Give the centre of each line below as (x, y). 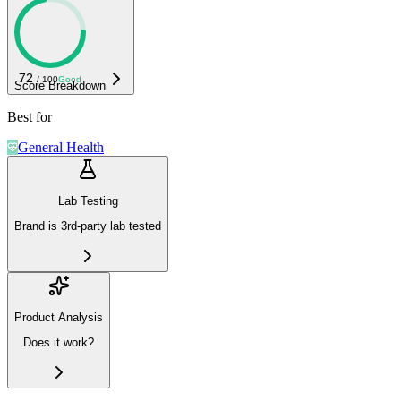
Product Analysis (59, 318)
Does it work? (59, 343)
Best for (30, 116)
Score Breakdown (60, 85)
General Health (61, 147)
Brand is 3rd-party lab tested (88, 226)
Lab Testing (88, 201)
